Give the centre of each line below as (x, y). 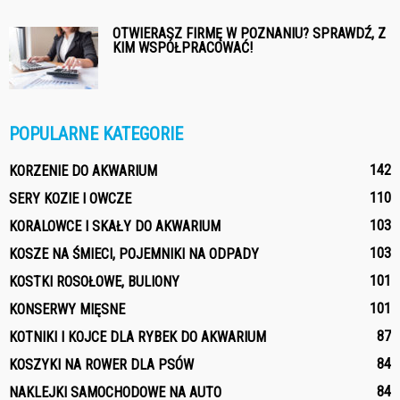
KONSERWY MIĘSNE (67, 309)
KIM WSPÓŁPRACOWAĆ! (183, 47)
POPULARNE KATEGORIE (96, 133)
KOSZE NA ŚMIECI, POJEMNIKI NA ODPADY (134, 254)
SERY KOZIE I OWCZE (70, 198)
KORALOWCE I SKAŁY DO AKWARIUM (115, 226)
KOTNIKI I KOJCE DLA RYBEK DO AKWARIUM (137, 337)
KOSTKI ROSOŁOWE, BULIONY (94, 281)
